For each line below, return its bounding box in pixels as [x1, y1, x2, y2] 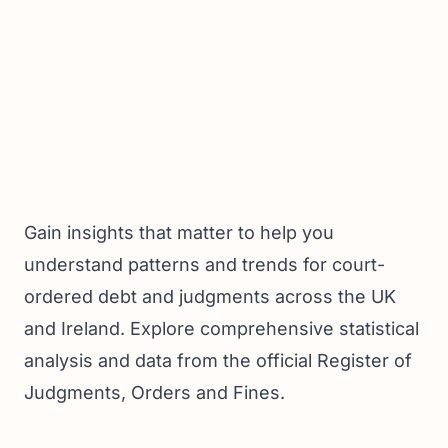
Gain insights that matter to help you [24, 222, 334, 243]
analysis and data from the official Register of [24, 350, 412, 371]
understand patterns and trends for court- [24, 254, 385, 275]
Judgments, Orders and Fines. [24, 382, 285, 403]
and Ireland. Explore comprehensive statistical [24, 318, 419, 339]
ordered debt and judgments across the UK [24, 286, 396, 307]
